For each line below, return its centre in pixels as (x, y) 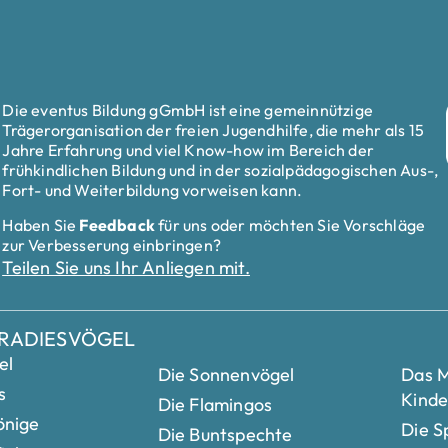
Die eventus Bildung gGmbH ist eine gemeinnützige (187, 110)
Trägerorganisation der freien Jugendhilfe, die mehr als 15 (213, 130)
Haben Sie (41, 224)
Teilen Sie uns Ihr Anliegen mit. (126, 267)
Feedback (117, 224)
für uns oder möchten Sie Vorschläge (290, 224)
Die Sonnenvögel (226, 374)
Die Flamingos (215, 404)
